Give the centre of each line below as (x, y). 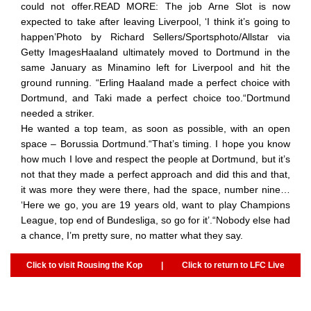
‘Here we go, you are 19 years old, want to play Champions (155, 204)
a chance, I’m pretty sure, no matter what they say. (132, 235)
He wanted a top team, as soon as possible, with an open (155, 128)
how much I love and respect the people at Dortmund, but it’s (155, 159)
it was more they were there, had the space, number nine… (155, 189)
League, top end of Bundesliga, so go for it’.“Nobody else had (155, 220)
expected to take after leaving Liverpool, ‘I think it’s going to (155, 21)
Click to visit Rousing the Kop (85, 265)
